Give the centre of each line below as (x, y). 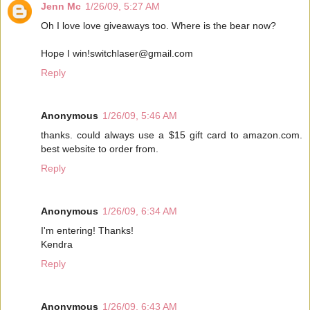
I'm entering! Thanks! (87, 230)
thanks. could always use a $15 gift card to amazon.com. (172, 135)
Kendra (57, 244)
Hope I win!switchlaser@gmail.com (117, 54)
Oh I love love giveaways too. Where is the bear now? (158, 26)
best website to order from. (100, 149)
